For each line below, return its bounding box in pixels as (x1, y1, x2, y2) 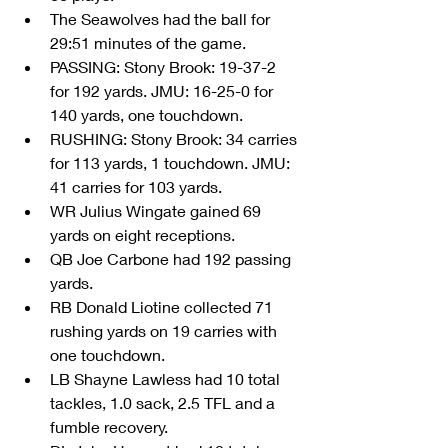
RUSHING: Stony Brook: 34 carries (50, 129, 301, 149)
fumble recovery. (50, 417, 176, 437)
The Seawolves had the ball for (50, 9, 274, 29)
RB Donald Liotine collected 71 (50, 297, 277, 317)
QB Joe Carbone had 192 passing (50, 249, 295, 269)
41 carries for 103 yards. (50, 177, 230, 197)
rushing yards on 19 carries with (50, 321, 281, 341)
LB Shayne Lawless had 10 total (50, 369, 284, 389)
